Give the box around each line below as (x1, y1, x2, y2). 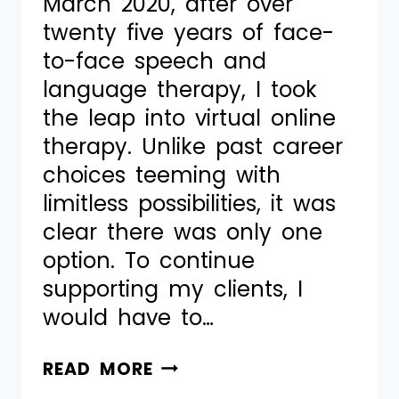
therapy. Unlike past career (43, 131, 343, 161)
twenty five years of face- (43, 17, 334, 47)
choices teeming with (43, 159, 281, 190)
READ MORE (43, 356, 153, 381)
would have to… (43, 302, 214, 332)
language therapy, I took (43, 74, 317, 104)
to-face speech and (43, 45, 266, 76)
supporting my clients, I (43, 273, 303, 304)
